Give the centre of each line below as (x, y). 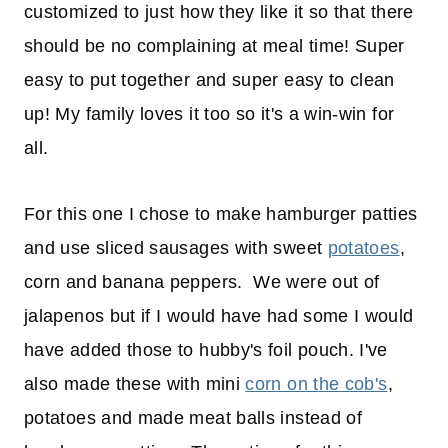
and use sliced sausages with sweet (176, 248)
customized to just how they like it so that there (219, 12)
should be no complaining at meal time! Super (214, 46)
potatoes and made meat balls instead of (193, 418)
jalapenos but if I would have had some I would (219, 316)
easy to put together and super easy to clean (209, 80)
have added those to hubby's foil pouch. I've (206, 350)
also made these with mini (135, 384)
